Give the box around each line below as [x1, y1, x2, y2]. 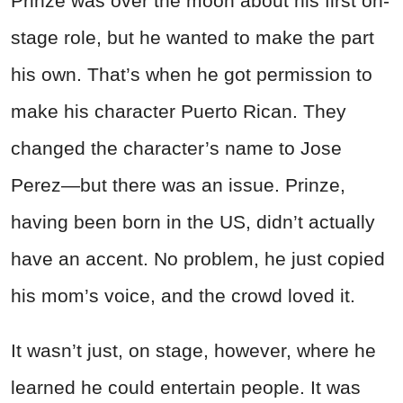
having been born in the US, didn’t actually [11, 211, 375, 233]
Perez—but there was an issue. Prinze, [11, 175, 345, 196]
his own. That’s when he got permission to [11, 64, 372, 85]
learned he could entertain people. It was [11, 377, 361, 399]
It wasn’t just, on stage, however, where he [11, 340, 376, 362]
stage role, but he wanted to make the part [11, 27, 374, 49]
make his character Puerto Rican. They [11, 101, 346, 122]
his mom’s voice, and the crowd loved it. [11, 285, 355, 307]
